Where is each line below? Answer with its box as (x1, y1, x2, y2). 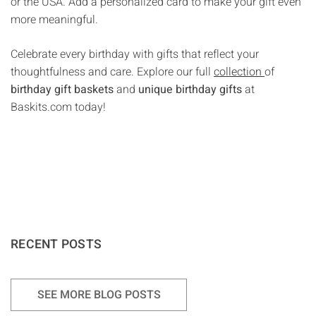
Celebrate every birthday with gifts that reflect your (11, 45, 259, 63)
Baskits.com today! (11, 98, 106, 116)
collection (214, 63, 262, 80)
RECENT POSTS (11, 236, 102, 254)
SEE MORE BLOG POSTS (37, 286, 161, 304)
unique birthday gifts (138, 80, 242, 98)
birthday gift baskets (11, 80, 114, 98)
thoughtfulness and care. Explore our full (11, 63, 214, 80)
